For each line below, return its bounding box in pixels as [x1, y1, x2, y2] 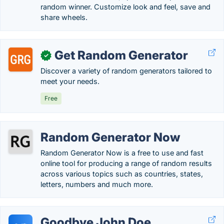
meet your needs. [40, 77, 99, 85]
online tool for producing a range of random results [40, 159, 212, 167]
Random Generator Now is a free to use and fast [40, 148, 203, 157]
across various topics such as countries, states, [40, 169, 203, 178]
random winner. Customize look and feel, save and [40, 2, 210, 11]
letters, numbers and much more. [40, 180, 153, 188]
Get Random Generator [54, 48, 188, 62]
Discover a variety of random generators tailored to [40, 66, 212, 75]
